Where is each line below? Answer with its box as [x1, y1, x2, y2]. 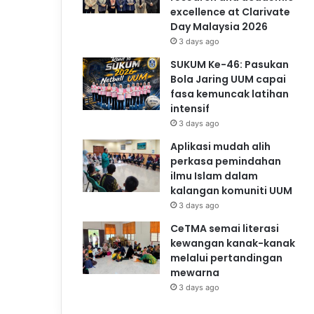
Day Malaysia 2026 [170, 19, 268, 34]
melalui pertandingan [170, 250, 282, 265]
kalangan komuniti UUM [170, 183, 292, 198]
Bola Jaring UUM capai [170, 71, 286, 86]
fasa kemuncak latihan [170, 86, 289, 101]
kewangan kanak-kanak [170, 235, 295, 250]
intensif [170, 101, 210, 116]
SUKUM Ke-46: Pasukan [170, 57, 289, 71]
